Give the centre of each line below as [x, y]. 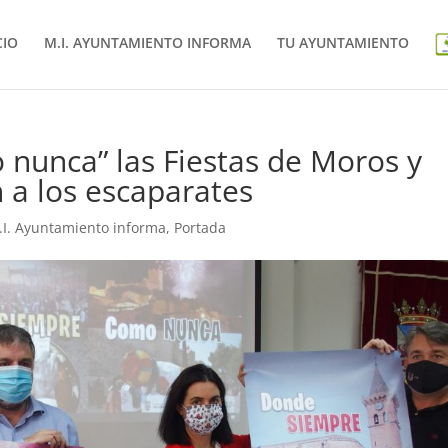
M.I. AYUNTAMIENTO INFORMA [147, 43]
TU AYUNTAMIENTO [342, 43]
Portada [200, 227]
